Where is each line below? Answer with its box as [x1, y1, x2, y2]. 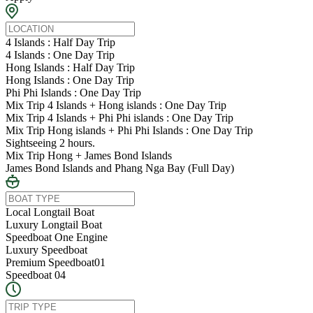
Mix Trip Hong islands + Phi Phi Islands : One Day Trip [6, 124, 253, 137]
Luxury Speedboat [6, 244, 87, 256]
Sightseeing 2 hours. [6, 137, 95, 150]
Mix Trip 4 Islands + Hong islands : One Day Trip [6, 99, 226, 112]
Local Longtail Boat [6, 206, 94, 219]
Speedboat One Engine [6, 231, 108, 244]
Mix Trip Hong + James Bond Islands [6, 150, 172, 162]
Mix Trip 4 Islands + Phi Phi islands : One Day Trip [6, 112, 233, 124]
